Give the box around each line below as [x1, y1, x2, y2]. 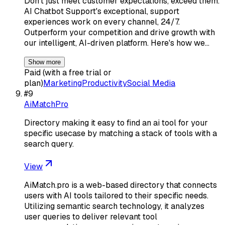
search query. [24, 138, 74, 149]
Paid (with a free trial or [24, 67, 111, 78]
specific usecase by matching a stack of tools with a [24, 128, 217, 139]
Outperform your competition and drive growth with [24, 27, 215, 38]
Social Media [127, 77, 175, 88]
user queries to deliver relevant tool [24, 211, 157, 222]
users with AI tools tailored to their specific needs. [24, 190, 208, 201]
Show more [28, 58, 61, 66]
